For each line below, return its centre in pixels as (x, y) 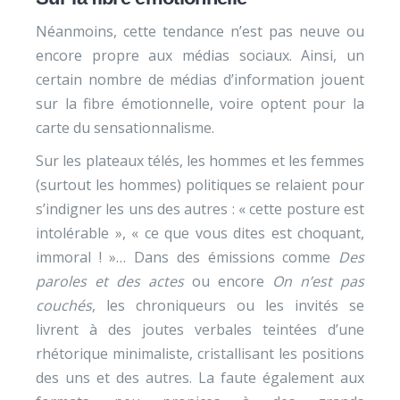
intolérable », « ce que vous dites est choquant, (200, 233)
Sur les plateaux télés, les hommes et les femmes (200, 161)
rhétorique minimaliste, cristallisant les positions (200, 354)
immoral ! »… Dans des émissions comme (187, 257)
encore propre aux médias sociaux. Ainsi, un (200, 55)
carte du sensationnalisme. (125, 128)
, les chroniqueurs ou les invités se (228, 305)
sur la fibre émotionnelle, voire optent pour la (200, 104)
